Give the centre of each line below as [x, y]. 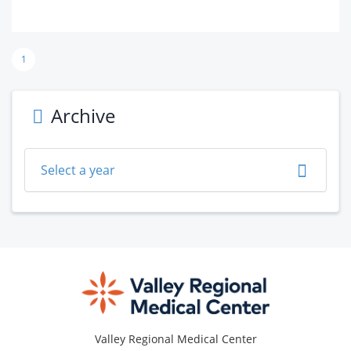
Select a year [78, 170]
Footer [44, 242]
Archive [83, 116]
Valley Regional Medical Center [175, 339]
